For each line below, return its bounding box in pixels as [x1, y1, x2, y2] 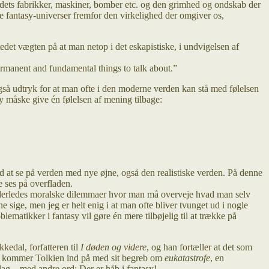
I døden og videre [80, 241, 147, 252]
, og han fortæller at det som [147, 241, 252, 252]
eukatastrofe [165, 252, 210, 263]
